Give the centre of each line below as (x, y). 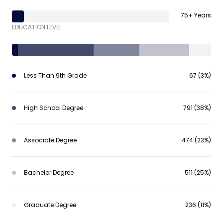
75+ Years (196, 15)
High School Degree (54, 108)
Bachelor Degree (49, 173)
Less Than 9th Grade (55, 76)
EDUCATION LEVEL (37, 27)
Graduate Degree (50, 205)
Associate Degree (50, 140)
